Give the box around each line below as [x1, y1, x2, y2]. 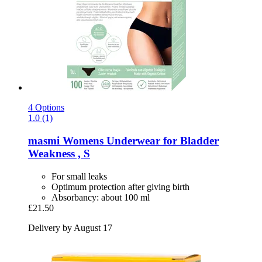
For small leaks [51, 171, 107, 181]
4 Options [28, 102, 64, 113]
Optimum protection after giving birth [51, 181, 189, 192]
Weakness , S [28, 147, 90, 160]
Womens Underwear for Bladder [60, 135, 219, 147]
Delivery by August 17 [28, 222, 112, 233]
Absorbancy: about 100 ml [51, 192, 150, 202]
